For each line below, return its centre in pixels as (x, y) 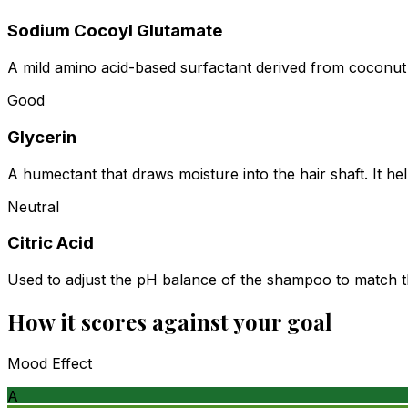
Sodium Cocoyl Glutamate (115, 31)
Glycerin (42, 137)
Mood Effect (50, 363)
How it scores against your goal (170, 321)
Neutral (33, 206)
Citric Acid (51, 243)
